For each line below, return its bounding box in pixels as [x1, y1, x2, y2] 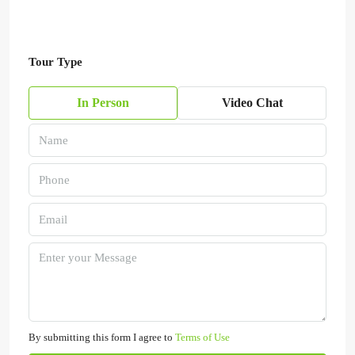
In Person [77, 96, 129, 109]
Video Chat [221, 96, 283, 109]
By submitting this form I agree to [29, 331, 175, 343]
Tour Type [29, 55, 82, 68]
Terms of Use [175, 331, 230, 343]
